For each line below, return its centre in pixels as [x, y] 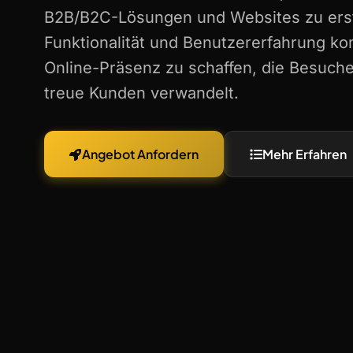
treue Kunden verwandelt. [141, 93]
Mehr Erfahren [305, 154]
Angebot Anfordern [140, 154]
